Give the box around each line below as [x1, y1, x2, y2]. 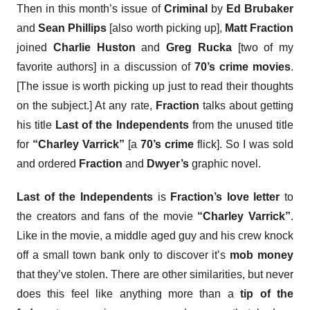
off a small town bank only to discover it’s [17, 249, 230, 261]
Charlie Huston [53, 42, 136, 53]
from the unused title [188, 119, 294, 131]
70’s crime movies [194, 61, 291, 73]
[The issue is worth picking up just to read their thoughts [17, 80, 293, 92]
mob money [230, 249, 294, 261]
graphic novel [192, 158, 258, 170]
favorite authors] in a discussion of [17, 61, 194, 73]
